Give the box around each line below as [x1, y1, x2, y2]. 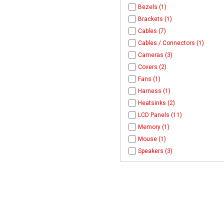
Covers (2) [137, 63, 166, 70]
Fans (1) [137, 75, 160, 82]
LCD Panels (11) [137, 111, 182, 118]
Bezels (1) [137, 3, 166, 10]
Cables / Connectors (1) [137, 39, 204, 46]
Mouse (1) [137, 135, 166, 142]
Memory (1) [137, 123, 169, 130]
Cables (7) [137, 27, 166, 34]
